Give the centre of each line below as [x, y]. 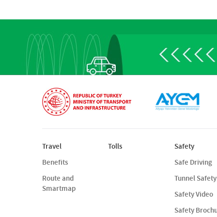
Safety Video [194, 194]
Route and [58, 178]
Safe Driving [193, 162]
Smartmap [59, 188]
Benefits [55, 162]
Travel [52, 146]
